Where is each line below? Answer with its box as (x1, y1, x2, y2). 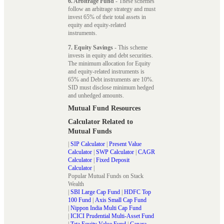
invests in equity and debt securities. (68, 51, 153, 59)
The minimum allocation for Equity (68, 59, 150, 67)
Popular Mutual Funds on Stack (68, 172, 143, 179)
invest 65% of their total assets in (68, 13, 146, 20)
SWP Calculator (96, 148, 134, 155)
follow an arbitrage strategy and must (68, 5, 155, 12)
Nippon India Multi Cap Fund (70, 204, 141, 211)
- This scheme (113, 43, 147, 51)
